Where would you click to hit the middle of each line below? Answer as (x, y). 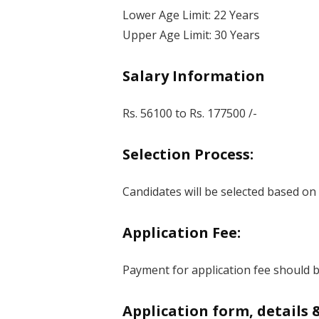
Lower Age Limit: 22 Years (191, 15)
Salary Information (194, 76)
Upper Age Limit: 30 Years (191, 35)
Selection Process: (188, 155)
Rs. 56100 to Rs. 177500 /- (190, 114)
